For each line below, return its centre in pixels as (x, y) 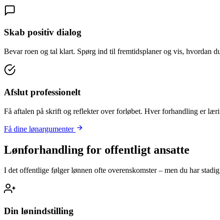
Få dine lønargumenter (40, 129)
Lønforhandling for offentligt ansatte (97, 150)
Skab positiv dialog (43, 32)
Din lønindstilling (39, 211)
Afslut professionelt (42, 92)
